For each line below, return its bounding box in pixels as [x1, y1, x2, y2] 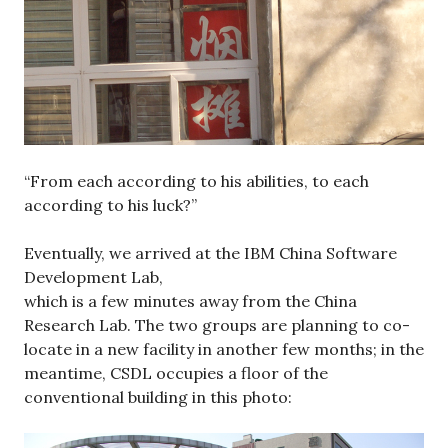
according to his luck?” [24, 195, 197, 216]
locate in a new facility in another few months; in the [24, 339, 424, 360]
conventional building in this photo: [24, 387, 292, 408]
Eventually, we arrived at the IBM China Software [24, 243, 397, 264]
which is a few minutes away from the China [24, 291, 357, 312]
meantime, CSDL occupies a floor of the [24, 363, 328, 384]
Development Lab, [24, 267, 163, 288]
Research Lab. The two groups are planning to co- [24, 315, 410, 336]
